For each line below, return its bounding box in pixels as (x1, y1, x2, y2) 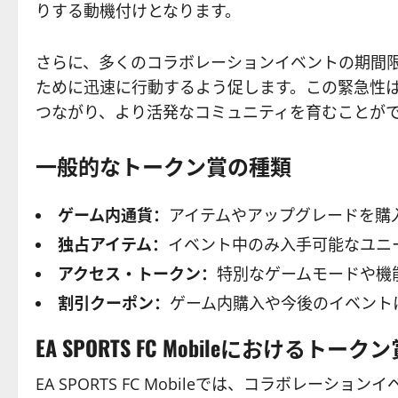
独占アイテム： (58, 233, 168, 255)
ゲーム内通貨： (58, 203, 169, 226)
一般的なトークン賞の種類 (36, 148, 291, 181)
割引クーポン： (58, 291, 170, 314)
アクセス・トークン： (58, 262, 217, 284)
